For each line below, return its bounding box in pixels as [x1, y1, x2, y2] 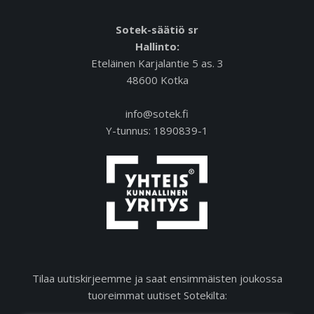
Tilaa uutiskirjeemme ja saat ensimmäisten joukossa [32, 271, 282, 285]
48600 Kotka [125, 72, 189, 87]
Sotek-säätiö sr [116, 22, 198, 36]
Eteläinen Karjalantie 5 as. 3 [90, 55, 224, 70]
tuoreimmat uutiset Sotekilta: [87, 287, 227, 302]
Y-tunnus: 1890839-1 [106, 123, 208, 137]
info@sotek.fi [125, 106, 189, 121]
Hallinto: [135, 39, 179, 53]
